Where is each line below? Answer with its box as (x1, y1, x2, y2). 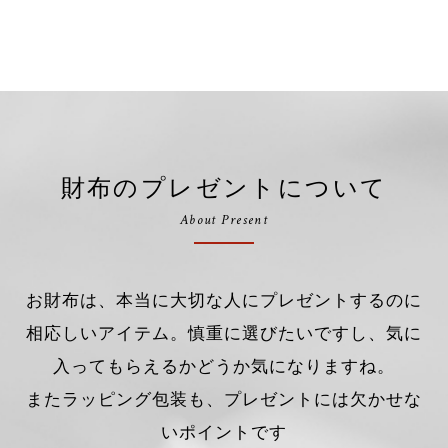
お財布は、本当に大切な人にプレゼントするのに (25, 291, 423, 310)
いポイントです (160, 423, 288, 442)
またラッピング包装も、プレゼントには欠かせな (25, 390, 423, 409)
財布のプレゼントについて (60, 174, 388, 201)
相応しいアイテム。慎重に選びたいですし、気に (25, 324, 423, 343)
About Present (179, 210, 269, 230)
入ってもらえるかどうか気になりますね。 (52, 357, 396, 376)
